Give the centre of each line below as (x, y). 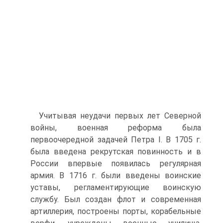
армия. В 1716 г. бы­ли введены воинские (116, 175)
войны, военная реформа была (116, 128)
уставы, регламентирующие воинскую (116, 187)
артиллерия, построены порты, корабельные (116, 211)
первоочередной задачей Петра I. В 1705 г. (116, 140)
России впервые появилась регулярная (116, 164)
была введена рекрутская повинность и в (116, 152)
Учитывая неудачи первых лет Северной (120, 116)
